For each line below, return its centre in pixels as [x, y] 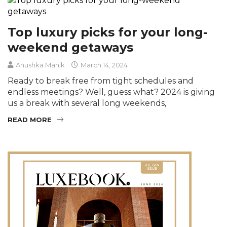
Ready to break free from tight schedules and [101, 81]
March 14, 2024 [103, 65]
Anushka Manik [40, 65]
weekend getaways [70, 47]
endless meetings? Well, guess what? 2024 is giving [111, 92]
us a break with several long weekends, [87, 103]
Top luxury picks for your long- [108, 32]
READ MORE [30, 120]
